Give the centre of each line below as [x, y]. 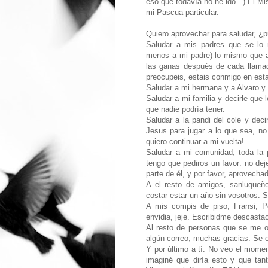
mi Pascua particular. [182, 13]
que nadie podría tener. [185, 109]
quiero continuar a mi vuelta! [195, 142]
